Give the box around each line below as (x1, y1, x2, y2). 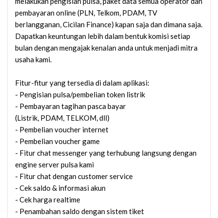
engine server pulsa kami (15, 160, 94, 169)
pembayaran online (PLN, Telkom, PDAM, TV (15, 8, 157, 17)
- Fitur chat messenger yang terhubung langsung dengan (15, 148, 197, 157)
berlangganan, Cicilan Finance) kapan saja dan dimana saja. (15, 19, 202, 29)
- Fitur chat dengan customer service (15, 171, 133, 181)
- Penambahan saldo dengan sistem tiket (15, 206, 144, 216)
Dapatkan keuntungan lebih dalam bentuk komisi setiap (15, 31, 190, 40)
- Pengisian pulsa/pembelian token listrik (15, 90, 145, 99)
